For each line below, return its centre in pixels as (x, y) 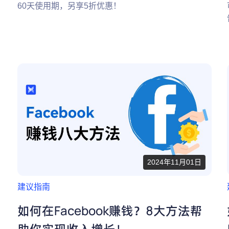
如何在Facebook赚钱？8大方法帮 (110, 210)
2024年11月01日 (174, 162)
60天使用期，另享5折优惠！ (69, 6)
